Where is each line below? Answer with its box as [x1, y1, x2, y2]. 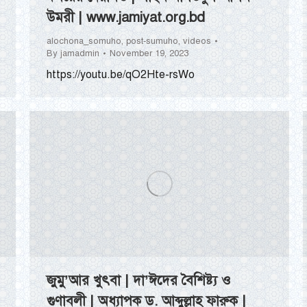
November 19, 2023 [110, 48, 188, 60]
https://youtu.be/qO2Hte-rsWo [47, 68, 195, 82]
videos [183, 36, 211, 47]
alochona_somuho [47, 36, 121, 47]
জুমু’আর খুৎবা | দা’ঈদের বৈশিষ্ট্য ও [47, 272, 231, 290]
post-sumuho [126, 36, 178, 47]
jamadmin [60, 48, 99, 60]
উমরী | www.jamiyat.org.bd [47, 9, 205, 27]
